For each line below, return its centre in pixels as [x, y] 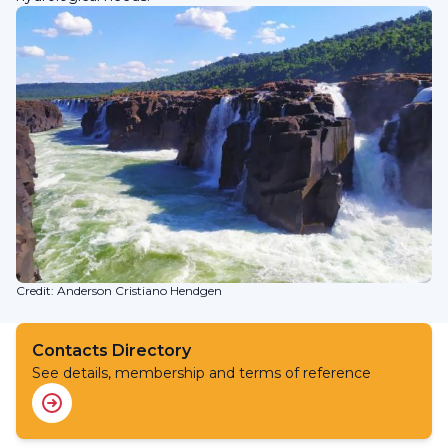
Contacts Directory [111, 351]
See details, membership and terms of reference [201, 373]
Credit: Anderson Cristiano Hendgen [119, 291]
